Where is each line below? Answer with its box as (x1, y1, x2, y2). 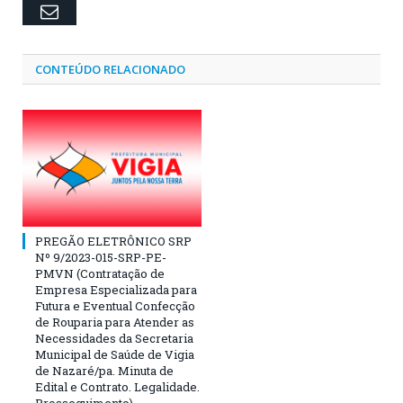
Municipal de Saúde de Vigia (35, 346, 194, 363)
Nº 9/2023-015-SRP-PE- (35, 249, 166, 266)
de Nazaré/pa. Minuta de (35, 363, 174, 380)
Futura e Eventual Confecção (35, 298, 195, 315)
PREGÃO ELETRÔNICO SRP (35, 233, 192, 250)
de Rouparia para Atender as (35, 314, 194, 331)
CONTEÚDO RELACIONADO (35, 60, 185, 77)
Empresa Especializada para (35, 282, 197, 299)
